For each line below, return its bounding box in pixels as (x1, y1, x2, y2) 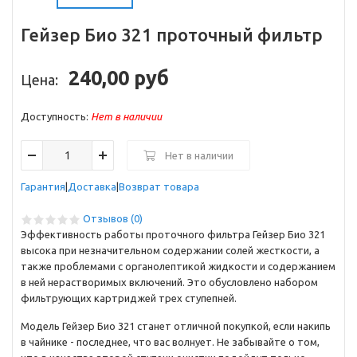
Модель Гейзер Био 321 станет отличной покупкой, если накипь (21, 320, 331, 331)
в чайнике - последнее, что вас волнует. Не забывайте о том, (21, 336, 320, 347)
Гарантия (21, 181, 65, 192)
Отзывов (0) (83, 213, 143, 224)
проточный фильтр (152, 25, 323, 45)
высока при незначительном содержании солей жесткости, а (21, 245, 320, 256)
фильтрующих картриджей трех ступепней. (21, 292, 237, 304)
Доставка (68, 181, 116, 192)
